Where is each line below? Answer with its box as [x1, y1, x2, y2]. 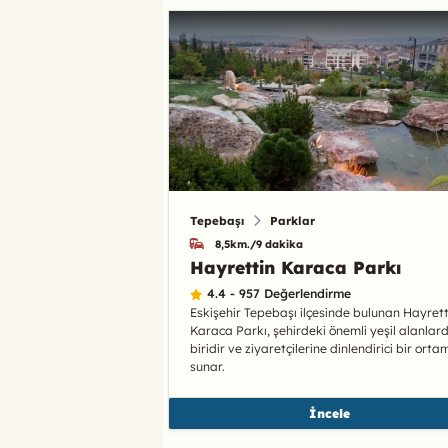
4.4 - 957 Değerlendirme [207, 286, 352, 302]
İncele [308, 405, 350, 421]
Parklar [270, 212, 315, 228]
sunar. [190, 359, 225, 375]
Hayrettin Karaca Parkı [190, 256, 401, 279]
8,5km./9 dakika [214, 236, 303, 251]
